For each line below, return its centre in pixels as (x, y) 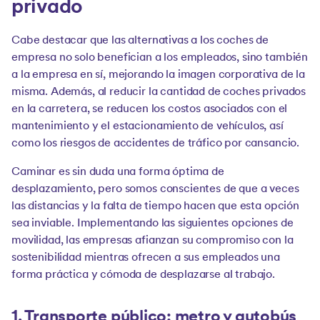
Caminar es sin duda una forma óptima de (118, 172)
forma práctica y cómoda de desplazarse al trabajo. (143, 275)
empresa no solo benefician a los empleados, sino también (160, 58)
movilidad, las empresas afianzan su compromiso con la (152, 241)
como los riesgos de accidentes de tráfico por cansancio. (156, 144)
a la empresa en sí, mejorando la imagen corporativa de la (158, 75)
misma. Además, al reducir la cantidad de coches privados (159, 92)
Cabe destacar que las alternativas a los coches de (140, 41)
